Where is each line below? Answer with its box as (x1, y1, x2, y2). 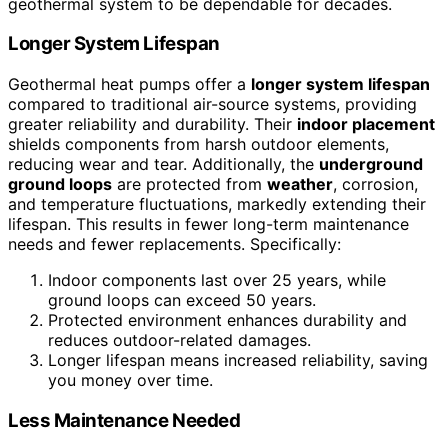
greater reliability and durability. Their (8, 114, 297, 135)
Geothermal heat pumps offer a (8, 74, 251, 95)
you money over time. (48, 370, 213, 391)
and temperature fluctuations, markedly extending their (8, 194, 426, 215)
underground (319, 154, 423, 175)
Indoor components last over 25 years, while (48, 270, 386, 291)
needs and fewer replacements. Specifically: (8, 234, 341, 255)
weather (267, 174, 333, 195)
